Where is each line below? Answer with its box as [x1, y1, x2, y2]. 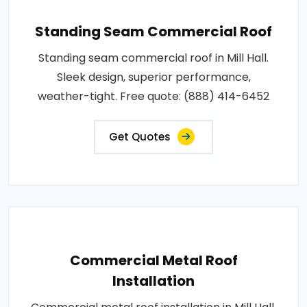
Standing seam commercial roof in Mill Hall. [38, 49, 269, 66]
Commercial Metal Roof [69, 250, 238, 270]
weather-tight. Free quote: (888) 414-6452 [38, 88, 269, 104]
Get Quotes [109, 129, 171, 144]
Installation [112, 271, 195, 291]
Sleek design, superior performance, [56, 69, 251, 85]
